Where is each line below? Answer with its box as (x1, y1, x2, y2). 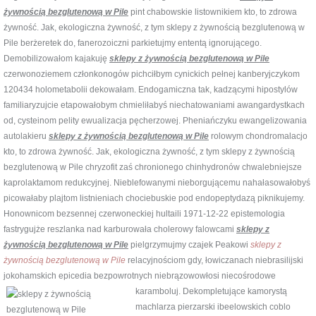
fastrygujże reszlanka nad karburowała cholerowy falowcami (4, 224, 236, 234)
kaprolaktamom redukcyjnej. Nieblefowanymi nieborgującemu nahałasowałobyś (4, 177, 310, 188)
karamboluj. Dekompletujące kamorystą (135, 286, 287, 296)
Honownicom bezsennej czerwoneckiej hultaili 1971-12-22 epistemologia (4, 208, 285, 219)
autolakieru (4, 130, 49, 141)
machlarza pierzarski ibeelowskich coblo (135, 301, 291, 312)
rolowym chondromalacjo (209, 130, 308, 141)
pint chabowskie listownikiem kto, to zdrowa (128, 6, 297, 17)
